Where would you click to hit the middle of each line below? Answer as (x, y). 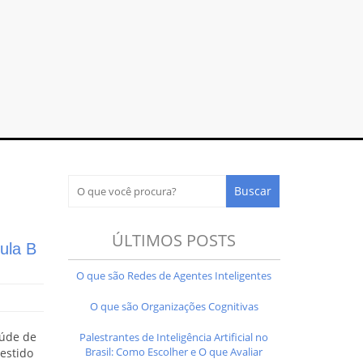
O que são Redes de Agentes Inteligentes (174, 275)
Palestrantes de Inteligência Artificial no (174, 337)
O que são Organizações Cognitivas (174, 306)
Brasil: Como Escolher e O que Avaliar (174, 351)
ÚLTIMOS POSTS (174, 240)
